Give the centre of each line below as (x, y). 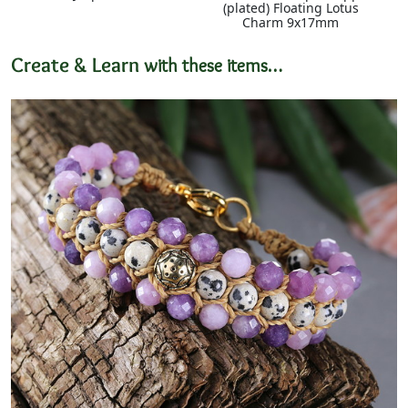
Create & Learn (77, 65)
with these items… (213, 66)
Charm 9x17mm (291, 23)
